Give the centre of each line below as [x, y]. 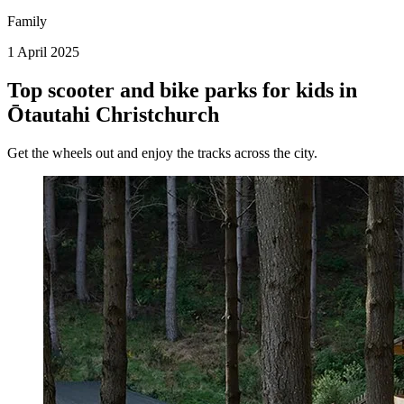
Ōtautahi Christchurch [113, 115]
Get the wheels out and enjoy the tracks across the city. [162, 153]
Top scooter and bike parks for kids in [182, 91]
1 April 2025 [43, 52]
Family [27, 22]
